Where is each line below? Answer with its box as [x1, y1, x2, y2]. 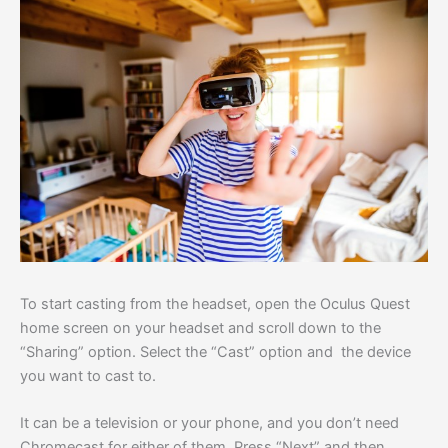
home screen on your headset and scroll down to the [20, 319, 381, 338]
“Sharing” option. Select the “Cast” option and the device [20, 343, 411, 362]
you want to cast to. [20, 367, 156, 386]
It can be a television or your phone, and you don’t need [20, 414, 399, 433]
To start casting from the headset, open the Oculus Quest [20, 295, 410, 314]
